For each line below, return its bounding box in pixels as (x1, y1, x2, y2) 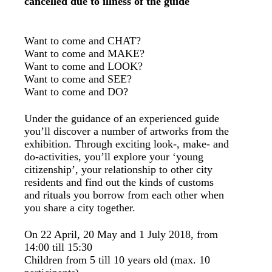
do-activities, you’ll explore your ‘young (24, 151, 203, 163)
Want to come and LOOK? (24, 60, 143, 72)
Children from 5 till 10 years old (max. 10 (24, 254, 210, 266)
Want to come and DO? (24, 86, 128, 98)
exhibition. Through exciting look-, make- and (24, 138, 229, 150)
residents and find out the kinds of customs (24, 176, 214, 188)
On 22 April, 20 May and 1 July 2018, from (24, 228, 218, 240)
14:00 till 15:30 (24, 241, 92, 253)
